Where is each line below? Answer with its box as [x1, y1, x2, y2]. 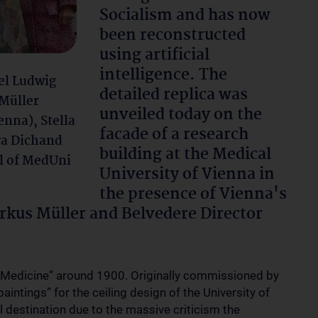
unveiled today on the [99, 102, 262, 128]
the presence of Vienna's [99, 182, 287, 207]
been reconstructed [99, 23, 246, 48]
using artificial [99, 43, 209, 68]
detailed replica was [99, 82, 248, 108]
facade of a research [99, 122, 248, 148]
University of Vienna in [99, 162, 275, 187]
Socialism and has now [99, 3, 270, 28]
